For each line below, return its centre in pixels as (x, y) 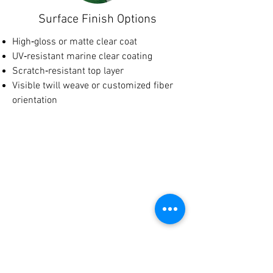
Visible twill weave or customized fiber (93, 86)
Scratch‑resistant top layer (68, 71)
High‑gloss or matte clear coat (75, 42)
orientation (35, 101)
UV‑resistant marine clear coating (82, 57)
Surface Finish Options (97, 19)
